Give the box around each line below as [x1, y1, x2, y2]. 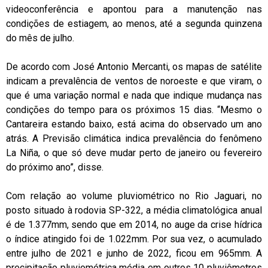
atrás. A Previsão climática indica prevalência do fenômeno [6, 132, 262, 144]
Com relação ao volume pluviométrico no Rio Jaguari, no [6, 190, 262, 202]
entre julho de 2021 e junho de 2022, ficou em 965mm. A [6, 247, 262, 259]
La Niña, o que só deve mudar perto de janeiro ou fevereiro [6, 147, 262, 159]
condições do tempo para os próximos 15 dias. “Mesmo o [6, 103, 262, 115]
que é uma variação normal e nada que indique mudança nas [6, 89, 262, 101]
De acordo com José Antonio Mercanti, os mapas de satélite [6, 60, 262, 72]
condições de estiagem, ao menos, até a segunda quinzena [6, 17, 262, 29]
